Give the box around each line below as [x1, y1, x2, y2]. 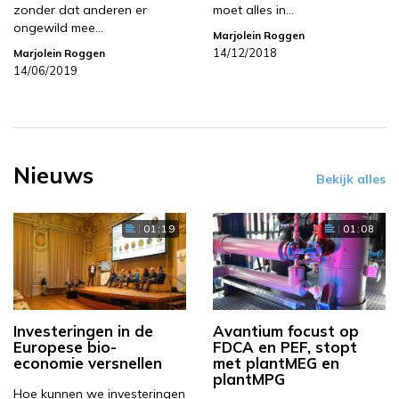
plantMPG [213, 370, 285, 389]
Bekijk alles [316, 170, 386, 187]
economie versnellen [13, 354, 162, 373]
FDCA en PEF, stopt [213, 338, 357, 357]
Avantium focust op [213, 322, 359, 341]
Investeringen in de [13, 322, 153, 341]
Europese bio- [13, 338, 117, 357]
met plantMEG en [213, 354, 339, 373]
